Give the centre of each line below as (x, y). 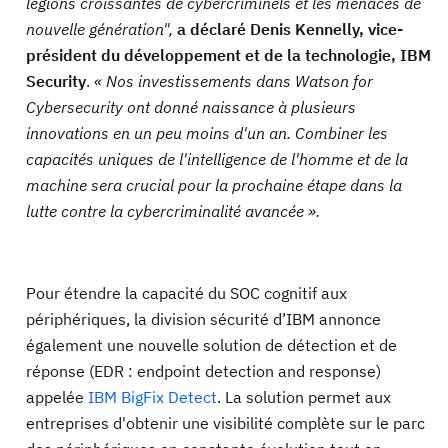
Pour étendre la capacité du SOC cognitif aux (186, 293)
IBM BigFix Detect (152, 397)
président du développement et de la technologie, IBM (228, 55)
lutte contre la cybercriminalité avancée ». (173, 211)
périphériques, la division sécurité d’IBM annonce (203, 319)
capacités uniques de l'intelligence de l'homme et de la (217, 159)
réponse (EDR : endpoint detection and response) (203, 371)
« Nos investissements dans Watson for (231, 81)
